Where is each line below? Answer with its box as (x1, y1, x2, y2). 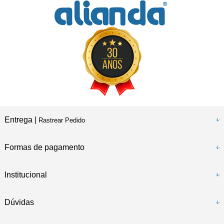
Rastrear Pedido (38, 116, 85, 124)
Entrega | (4, 115, 38, 124)
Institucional (4, 170, 47, 179)
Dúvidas (4, 197, 34, 206)
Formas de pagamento (4, 142, 84, 151)
